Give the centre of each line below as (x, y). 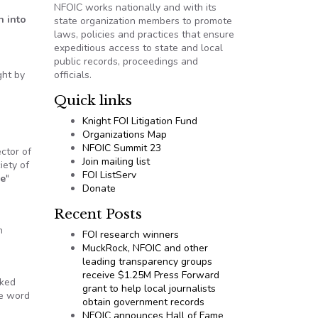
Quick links (93, 100)
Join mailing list (116, 161)
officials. (73, 75)
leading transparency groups (147, 262)
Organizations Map (125, 135)
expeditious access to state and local (138, 48)
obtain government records (143, 302)
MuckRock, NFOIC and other (145, 248)
